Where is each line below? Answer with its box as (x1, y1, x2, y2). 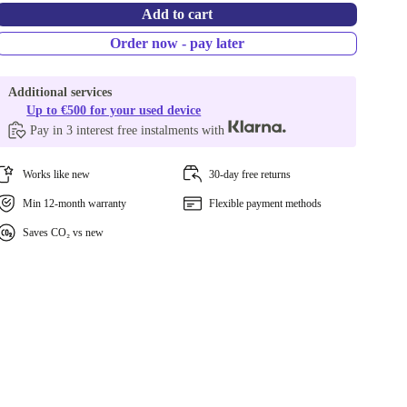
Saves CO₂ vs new (23, 226, 104, 239)
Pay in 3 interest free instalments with (30, 124, 229, 137)
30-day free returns (208, 168, 291, 181)
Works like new (23, 168, 91, 181)
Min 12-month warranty (23, 197, 127, 210)
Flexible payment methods (208, 197, 322, 210)
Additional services (8, 85, 113, 99)
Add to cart (141, 6, 213, 22)
